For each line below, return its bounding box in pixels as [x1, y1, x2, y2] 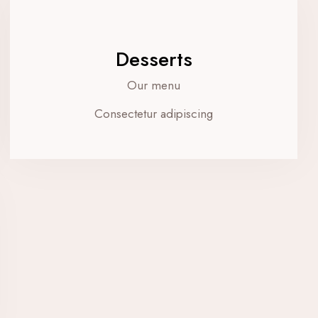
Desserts [115, 45, 192, 74]
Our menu [127, 76, 180, 94]
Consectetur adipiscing [94, 105, 213, 123]
